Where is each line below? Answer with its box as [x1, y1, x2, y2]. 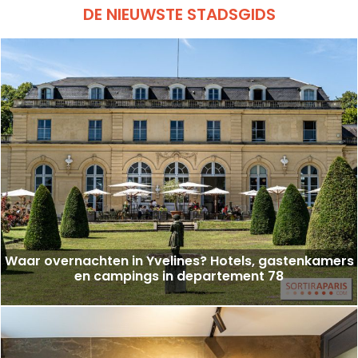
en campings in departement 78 [74, 266, 284, 285]
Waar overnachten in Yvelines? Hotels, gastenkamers [4, 251, 354, 270]
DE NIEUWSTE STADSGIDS [82, 2, 276, 26]
